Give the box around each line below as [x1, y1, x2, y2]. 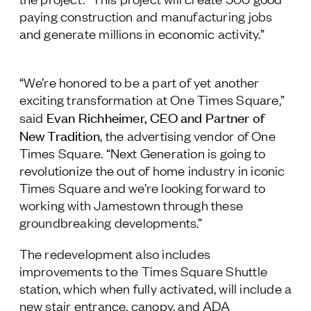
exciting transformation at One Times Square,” [19, 90, 285, 108]
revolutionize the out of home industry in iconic [19, 161, 285, 178]
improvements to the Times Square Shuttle [19, 262, 267, 279]
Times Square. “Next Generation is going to [19, 144, 266, 161]
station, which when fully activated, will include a [19, 279, 292, 296]
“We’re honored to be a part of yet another [19, 73, 260, 90]
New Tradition [19, 126, 101, 144]
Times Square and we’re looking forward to [19, 178, 266, 196]
